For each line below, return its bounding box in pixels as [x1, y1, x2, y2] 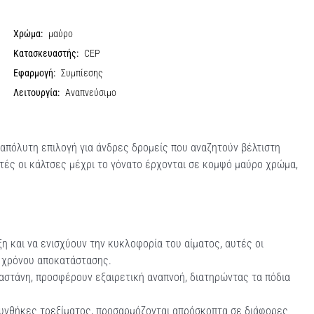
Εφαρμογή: [13, 67, 56, 79]
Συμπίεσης [61, 67, 104, 79]
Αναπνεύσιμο [65, 86, 117, 99]
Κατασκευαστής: [13, 47, 79, 60]
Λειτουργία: [13, 86, 60, 99]
